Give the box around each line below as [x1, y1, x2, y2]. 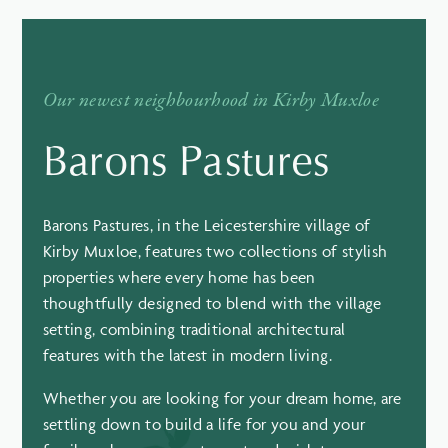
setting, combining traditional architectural [42, 319, 346, 340]
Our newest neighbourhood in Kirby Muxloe [42, 87, 380, 115]
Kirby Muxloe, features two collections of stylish [42, 241, 388, 262]
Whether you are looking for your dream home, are [42, 388, 401, 409]
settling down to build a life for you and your [42, 414, 366, 435]
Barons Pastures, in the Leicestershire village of [42, 215, 371, 236]
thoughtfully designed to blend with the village [42, 293, 382, 314]
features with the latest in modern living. [42, 345, 332, 366]
